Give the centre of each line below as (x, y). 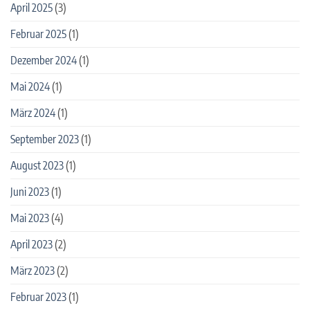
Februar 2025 (38, 34)
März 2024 (33, 113)
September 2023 (45, 139)
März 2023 (33, 271)
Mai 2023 (30, 218)
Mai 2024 (30, 87)
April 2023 (31, 245)
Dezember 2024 (44, 61)
